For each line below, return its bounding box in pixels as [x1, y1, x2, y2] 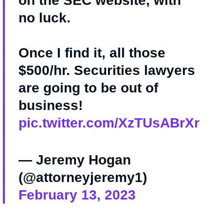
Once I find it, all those [18, 45, 165, 61]
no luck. [18, 10, 71, 26]
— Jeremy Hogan [18, 152, 131, 168]
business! [18, 98, 83, 113]
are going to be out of [18, 80, 158, 96]
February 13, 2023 [18, 187, 136, 203]
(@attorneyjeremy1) [18, 170, 147, 185]
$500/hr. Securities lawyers [18, 63, 195, 78]
